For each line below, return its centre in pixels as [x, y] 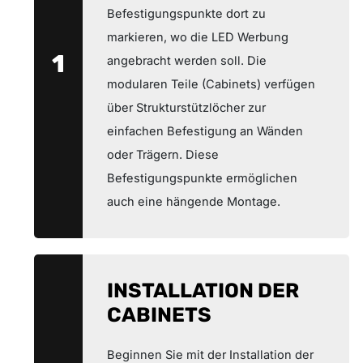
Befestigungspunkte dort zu [186, 13]
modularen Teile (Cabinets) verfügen [211, 84]
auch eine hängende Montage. [194, 201]
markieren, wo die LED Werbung [198, 37]
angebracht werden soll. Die [187, 60]
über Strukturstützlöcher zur [186, 107]
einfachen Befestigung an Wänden [205, 131]
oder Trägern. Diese [163, 154]
